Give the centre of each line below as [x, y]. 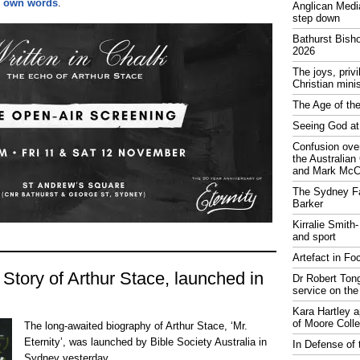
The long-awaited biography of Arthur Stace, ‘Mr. [136, 326]
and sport [314, 237]
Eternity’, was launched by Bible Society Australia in [145, 342]
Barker [308, 204]
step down [316, 18]
